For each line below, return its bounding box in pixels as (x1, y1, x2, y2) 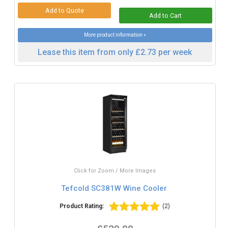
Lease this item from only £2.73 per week (38, 47, 192, 58)
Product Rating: (60, 203, 104, 210)
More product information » (83, 32, 146, 38)
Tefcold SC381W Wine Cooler (61, 183, 167, 193)
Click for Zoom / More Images (74, 167, 156, 175)
